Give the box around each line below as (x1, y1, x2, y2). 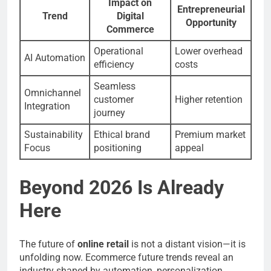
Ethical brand (94, 129, 150, 141)
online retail (77, 238, 129, 250)
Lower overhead (175, 45, 243, 57)
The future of (19, 238, 77, 250)
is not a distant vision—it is (129, 238, 246, 250)
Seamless (94, 80, 135, 93)
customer (94, 94, 134, 106)
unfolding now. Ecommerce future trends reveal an (19, 252, 233, 264)
